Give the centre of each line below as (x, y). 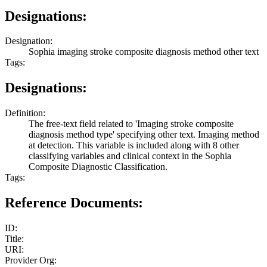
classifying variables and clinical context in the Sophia (130, 156)
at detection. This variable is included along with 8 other (134, 145)
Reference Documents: (74, 203)
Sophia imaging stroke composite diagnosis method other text (144, 52)
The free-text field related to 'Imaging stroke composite (131, 124)
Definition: (25, 113)
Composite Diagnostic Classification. (98, 167)
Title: (14, 239)
